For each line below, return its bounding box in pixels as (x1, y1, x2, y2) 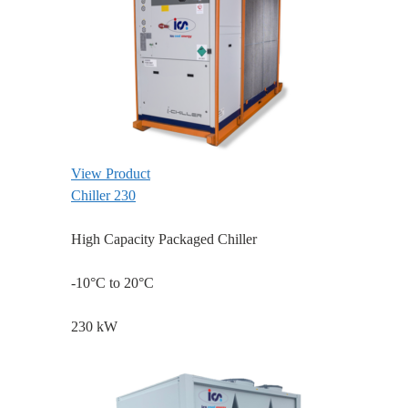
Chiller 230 (71, 188, 136, 204)
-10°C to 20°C (71, 275, 154, 291)
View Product (71, 166, 150, 182)
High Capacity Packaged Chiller (71, 231, 257, 248)
